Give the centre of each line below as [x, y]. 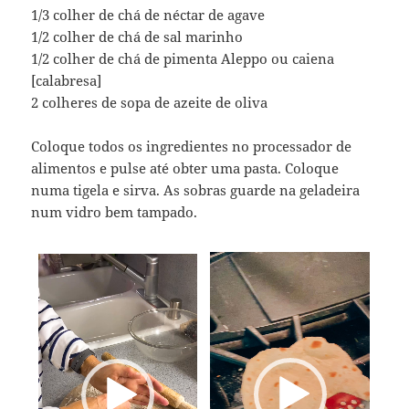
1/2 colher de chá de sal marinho [137, 36]
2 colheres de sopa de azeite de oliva [150, 102]
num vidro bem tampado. [115, 211]
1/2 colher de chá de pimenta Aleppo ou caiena [183, 58]
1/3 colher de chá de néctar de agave [148, 14]
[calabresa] [67, 80]
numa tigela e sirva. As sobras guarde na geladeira [196, 189]
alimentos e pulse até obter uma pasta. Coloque [185, 168]
